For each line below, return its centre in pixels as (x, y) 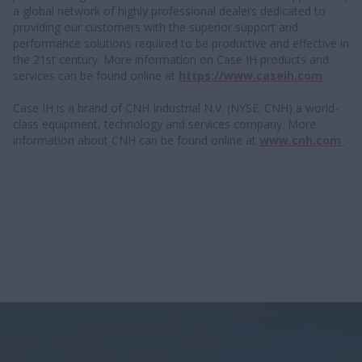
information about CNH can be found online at (136, 140)
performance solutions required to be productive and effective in (181, 43)
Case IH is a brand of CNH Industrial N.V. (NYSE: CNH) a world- (176, 107)
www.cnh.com (302, 140)
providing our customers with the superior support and (156, 27)
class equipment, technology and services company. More (164, 124)
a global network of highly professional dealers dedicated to (169, 11)
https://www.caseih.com (250, 75)
